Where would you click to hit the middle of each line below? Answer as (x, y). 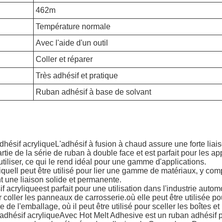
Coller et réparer (64, 59)
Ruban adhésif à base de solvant (93, 92)
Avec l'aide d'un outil (72, 43)
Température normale (73, 27)
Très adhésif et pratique (77, 76)
